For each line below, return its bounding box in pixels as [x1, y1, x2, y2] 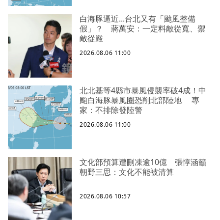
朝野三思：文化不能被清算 [80, 166, 174, 178]
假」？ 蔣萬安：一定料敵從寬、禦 [80, 23, 205, 34]
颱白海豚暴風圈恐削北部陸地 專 [80, 95, 199, 106]
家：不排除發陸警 [80, 105, 142, 116]
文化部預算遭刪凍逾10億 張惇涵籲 [80, 157, 206, 168]
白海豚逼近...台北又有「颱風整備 [80, 13, 195, 25]
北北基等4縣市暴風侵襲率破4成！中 [80, 85, 206, 96]
